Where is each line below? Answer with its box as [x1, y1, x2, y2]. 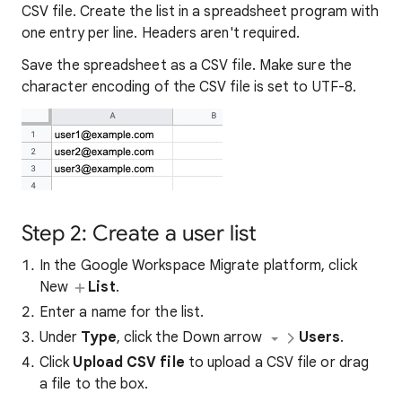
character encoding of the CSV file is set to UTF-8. [22, 78, 361, 96]
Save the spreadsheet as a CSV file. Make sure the [22, 57, 352, 74]
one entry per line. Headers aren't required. [22, 24, 301, 42]
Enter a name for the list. [39, 303, 205, 321]
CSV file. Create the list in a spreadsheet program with [22, 3, 380, 21]
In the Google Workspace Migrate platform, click [39, 257, 357, 275]
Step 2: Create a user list [22, 220, 257, 247]
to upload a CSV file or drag [184, 354, 370, 371]
